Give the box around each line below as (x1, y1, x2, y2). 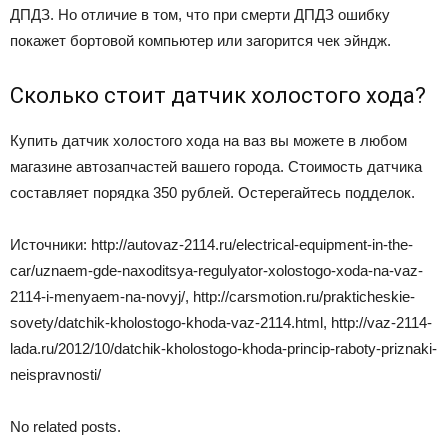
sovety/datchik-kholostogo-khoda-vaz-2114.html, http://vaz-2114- (10, 313, 432, 331)
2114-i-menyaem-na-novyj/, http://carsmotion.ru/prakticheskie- (10, 287, 415, 305)
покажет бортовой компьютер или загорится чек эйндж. (10, 31, 391, 49)
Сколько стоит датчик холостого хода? (10, 82, 426, 108)
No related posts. (10, 417, 121, 435)
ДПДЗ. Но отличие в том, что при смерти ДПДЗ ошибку (10, 5, 390, 23)
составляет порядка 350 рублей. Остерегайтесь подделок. (10, 183, 415, 201)
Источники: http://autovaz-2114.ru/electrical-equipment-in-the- (10, 235, 413, 253)
